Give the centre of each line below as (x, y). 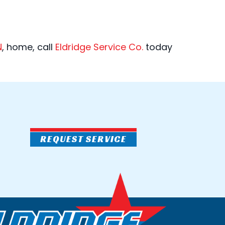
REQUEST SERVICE (83, 139)
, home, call (29, 47)
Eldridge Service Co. (99, 47)
